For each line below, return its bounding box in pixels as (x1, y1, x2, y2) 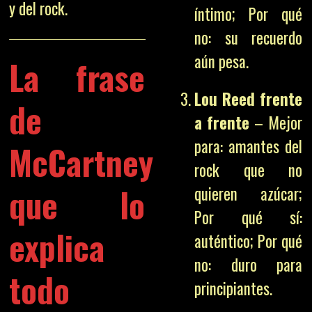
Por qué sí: (194, 205, 303, 229)
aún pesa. (194, 49, 249, 73)
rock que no (194, 158, 303, 182)
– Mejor (249, 111, 303, 134)
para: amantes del (194, 134, 303, 158)
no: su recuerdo (194, 26, 303, 49)
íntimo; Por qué (194, 2, 303, 26)
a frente (194, 111, 250, 134)
